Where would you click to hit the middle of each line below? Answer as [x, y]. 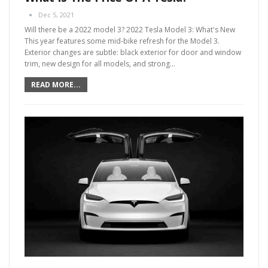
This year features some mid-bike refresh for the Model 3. [122, 41]
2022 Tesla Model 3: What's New [181, 29]
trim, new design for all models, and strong [97, 63]
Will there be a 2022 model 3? [75, 29]
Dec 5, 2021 [56, 14]
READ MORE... [56, 84]
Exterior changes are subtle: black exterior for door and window [133, 52]
